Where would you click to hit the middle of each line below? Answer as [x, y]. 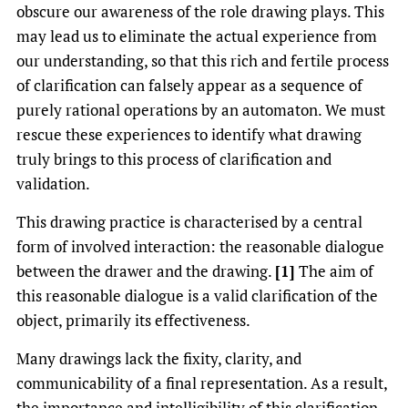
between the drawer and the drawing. [146, 271]
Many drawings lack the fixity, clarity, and [159, 358]
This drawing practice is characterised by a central [189, 222]
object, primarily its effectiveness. [133, 320]
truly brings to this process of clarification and [174, 159]
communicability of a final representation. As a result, [202, 383]
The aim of [334, 271]
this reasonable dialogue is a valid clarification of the [197, 296]
